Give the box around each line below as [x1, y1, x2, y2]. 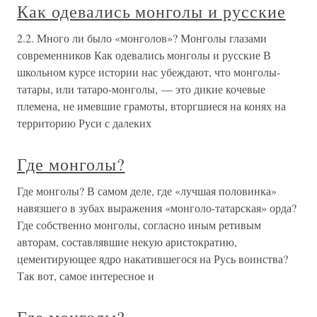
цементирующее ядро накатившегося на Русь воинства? [17, 251, 288, 267]
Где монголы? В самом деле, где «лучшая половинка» [17, 183, 277, 199]
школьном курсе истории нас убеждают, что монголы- [17, 64, 280, 80]
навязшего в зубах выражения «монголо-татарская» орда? [17, 200, 296, 216]
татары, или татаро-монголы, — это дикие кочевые [17, 81, 265, 97]
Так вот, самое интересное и [17, 268, 154, 284]
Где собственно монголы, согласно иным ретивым [17, 217, 261, 233]
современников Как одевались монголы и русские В [17, 47, 271, 63]
